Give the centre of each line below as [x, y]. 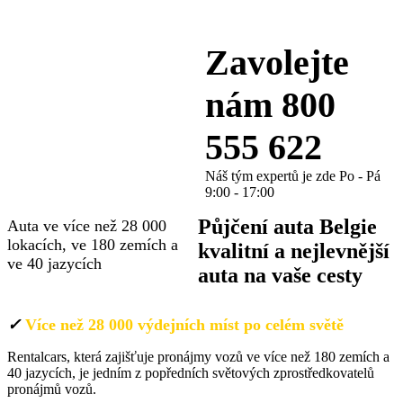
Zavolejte [278, 63]
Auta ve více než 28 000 [87, 226]
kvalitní [233, 251]
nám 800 [271, 105]
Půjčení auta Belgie [287, 227]
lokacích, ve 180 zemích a [93, 245]
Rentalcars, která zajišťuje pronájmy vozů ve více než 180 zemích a [198, 357]
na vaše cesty [303, 275]
